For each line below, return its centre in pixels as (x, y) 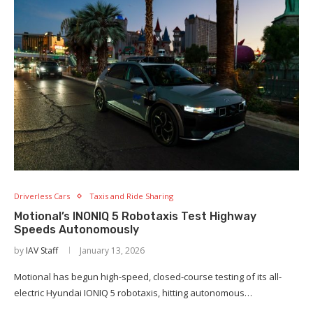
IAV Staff (42, 251)
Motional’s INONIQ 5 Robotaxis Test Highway (135, 217)
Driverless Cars (42, 196)
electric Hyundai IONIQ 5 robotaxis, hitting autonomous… (133, 293)
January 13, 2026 (112, 251)
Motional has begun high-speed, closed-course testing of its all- (148, 277)
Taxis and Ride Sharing (131, 196)
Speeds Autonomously (77, 230)
